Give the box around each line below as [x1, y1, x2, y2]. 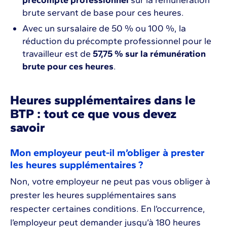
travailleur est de [22, 48, 93, 60]
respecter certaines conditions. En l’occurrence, [10, 203, 205, 215]
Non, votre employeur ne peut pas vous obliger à [10, 176, 210, 187]
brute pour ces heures [22, 61, 113, 72]
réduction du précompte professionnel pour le [22, 35, 211, 47]
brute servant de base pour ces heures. [22, 7, 184, 19]
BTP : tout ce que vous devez [10, 106, 176, 122]
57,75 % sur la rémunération [93, 48, 206, 60]
